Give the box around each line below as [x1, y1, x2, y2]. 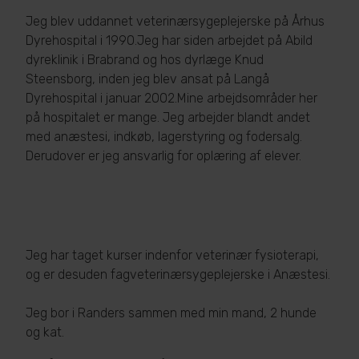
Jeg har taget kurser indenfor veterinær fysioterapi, [26, 247, 319, 263]
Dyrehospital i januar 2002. [26, 90, 177, 106]
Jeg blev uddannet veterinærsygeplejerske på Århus [26, 13, 325, 29]
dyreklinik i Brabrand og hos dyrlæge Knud [26, 51, 264, 67]
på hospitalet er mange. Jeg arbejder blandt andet [26, 109, 310, 125]
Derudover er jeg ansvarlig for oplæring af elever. [26, 147, 301, 163]
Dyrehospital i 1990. [26, 32, 137, 48]
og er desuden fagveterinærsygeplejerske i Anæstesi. [26, 266, 330, 282]
